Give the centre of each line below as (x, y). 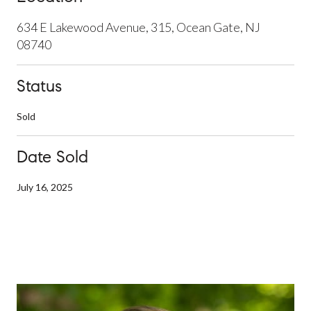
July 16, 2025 (45, 187)
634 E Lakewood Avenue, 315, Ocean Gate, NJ (138, 27)
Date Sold (52, 157)
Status (39, 86)
